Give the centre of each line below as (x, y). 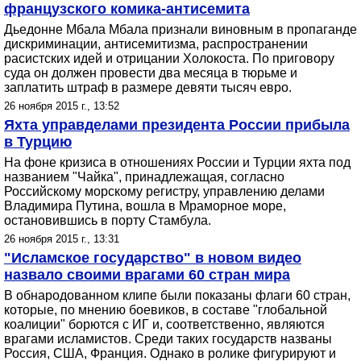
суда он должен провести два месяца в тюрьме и (151, 73)
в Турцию (38, 142)
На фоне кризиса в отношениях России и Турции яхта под (177, 162)
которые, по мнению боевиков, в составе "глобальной (166, 310)
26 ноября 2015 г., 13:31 (62, 239)
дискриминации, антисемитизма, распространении (156, 44)
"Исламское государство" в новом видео (153, 258)
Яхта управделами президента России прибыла (177, 125)
